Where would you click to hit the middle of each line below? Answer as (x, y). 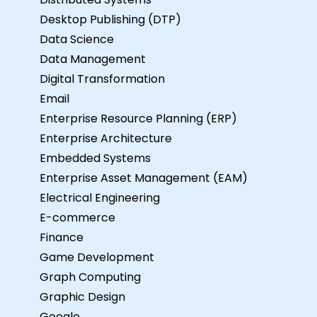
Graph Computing (90, 277)
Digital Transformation (102, 79)
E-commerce (77, 217)
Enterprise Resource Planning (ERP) (138, 118)
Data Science (77, 39)
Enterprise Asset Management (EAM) (144, 178)
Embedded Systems (95, 158)
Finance (62, 237)
